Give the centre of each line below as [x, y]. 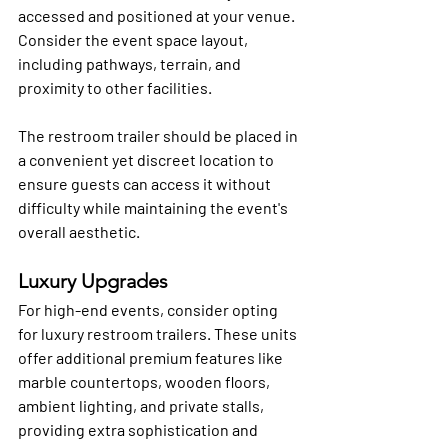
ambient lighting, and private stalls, [142, 406]
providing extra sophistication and [139, 430]
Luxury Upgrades [93, 281]
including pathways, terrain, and [131, 64]
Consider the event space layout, [134, 40]
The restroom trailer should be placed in [159, 136]
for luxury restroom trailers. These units [159, 334]
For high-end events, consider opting [149, 310]
